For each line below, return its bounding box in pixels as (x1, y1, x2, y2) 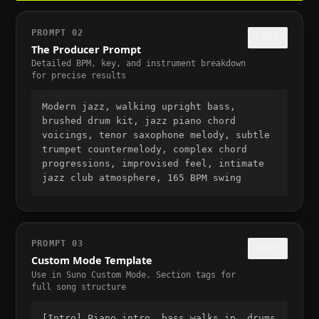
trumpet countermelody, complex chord (41, 144, 247, 155)
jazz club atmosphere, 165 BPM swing (41, 172, 241, 184)
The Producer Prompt (31, 42, 142, 56)
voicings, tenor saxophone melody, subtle (41, 130, 270, 141)
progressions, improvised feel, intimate (41, 158, 264, 169)
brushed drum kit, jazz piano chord (41, 115, 236, 127)
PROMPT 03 (31, 239, 84, 249)
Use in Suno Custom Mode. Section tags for (31, 269, 236, 280)
